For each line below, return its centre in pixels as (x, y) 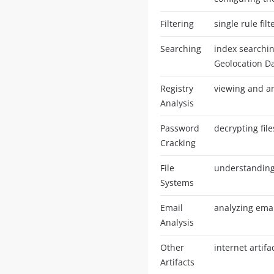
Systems (177, 182)
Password (180, 128)
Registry (176, 88)
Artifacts (177, 262)
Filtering (177, 23)
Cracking (178, 143)
